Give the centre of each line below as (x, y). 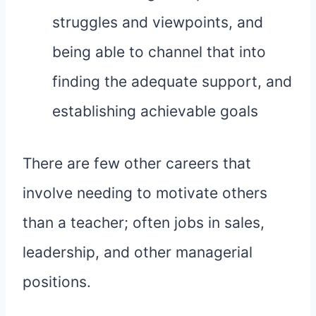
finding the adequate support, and (172, 82)
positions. (57, 282)
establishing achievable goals (155, 111)
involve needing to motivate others (145, 193)
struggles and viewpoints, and (158, 23)
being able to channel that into (159, 52)
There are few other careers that (137, 164)
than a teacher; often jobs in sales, (144, 223)
